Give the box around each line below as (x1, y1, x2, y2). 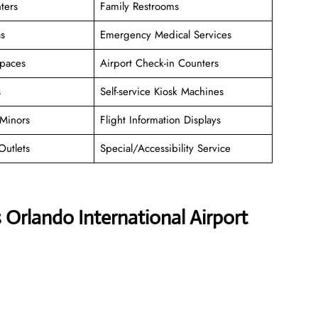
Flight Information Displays (99, 111, 224, 128)
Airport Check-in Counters (99, 55, 219, 71)
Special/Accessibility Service (99, 140, 231, 156)
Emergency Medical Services (99, 26, 231, 43)
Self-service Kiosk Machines (99, 83, 224, 99)
